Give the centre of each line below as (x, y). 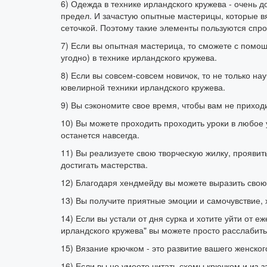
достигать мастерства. (104, 165)
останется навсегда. (100, 135)
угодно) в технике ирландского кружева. (139, 58)
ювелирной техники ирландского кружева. (143, 87)
